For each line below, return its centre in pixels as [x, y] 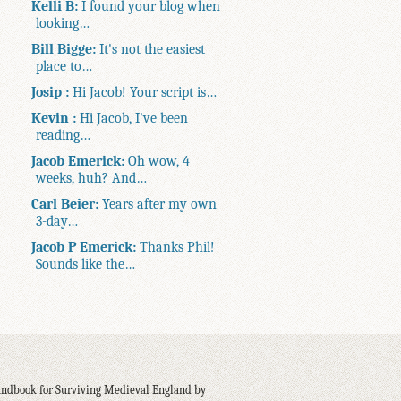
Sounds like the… [86, 263]
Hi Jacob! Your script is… [143, 91]
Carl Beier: [65, 203]
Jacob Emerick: [78, 160]
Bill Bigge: [64, 48]
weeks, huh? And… [92, 177]
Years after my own [158, 203]
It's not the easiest [151, 48]
